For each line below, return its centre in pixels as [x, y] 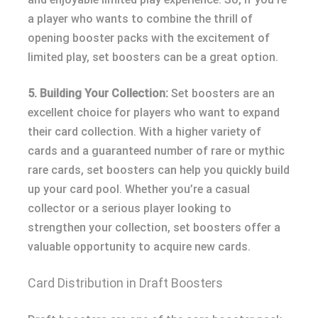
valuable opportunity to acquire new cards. [139, 247]
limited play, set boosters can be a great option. [153, 57]
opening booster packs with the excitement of [149, 38]
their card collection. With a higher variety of [144, 132]
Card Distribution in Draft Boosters [125, 283]
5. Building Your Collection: [98, 93]
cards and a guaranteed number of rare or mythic [156, 151]
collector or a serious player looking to [130, 208]
